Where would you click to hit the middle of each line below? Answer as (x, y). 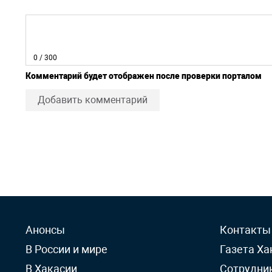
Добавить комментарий (93, 100)
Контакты (245, 230)
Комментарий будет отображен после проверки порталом (144, 76)
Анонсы (45, 230)
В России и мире (66, 249)
